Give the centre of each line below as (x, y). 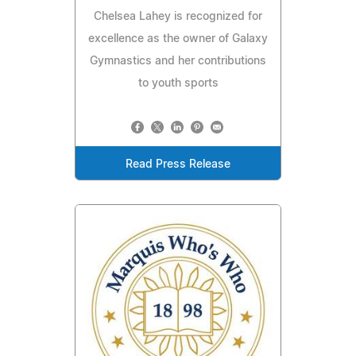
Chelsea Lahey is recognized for (178, 17)
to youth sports (178, 84)
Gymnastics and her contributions (178, 62)
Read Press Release (178, 165)
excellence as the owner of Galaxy (178, 39)
